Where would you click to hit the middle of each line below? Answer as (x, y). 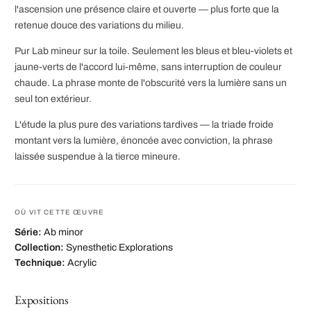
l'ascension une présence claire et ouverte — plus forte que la (147, 10)
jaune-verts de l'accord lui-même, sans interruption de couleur (148, 67)
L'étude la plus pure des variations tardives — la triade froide (144, 125)
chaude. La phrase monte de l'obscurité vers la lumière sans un (151, 83)
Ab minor (64, 233)
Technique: (40, 263)
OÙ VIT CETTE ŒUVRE (60, 212)
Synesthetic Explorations (119, 248)
